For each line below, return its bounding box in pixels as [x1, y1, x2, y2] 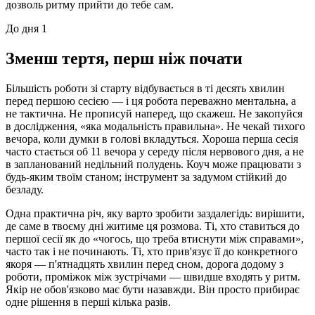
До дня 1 [6, 22, 47, 34]
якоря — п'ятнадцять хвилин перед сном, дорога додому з [6, 257, 283, 270]
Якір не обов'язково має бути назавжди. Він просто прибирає [6, 283, 300, 295]
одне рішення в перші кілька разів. [6, 295, 171, 308]
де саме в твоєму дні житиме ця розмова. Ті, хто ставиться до [6, 219, 300, 232]
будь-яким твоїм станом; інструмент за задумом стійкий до [6, 170, 287, 183]
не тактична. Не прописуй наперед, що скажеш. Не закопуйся [6, 107, 302, 120]
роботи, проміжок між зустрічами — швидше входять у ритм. [6, 270, 300, 283]
